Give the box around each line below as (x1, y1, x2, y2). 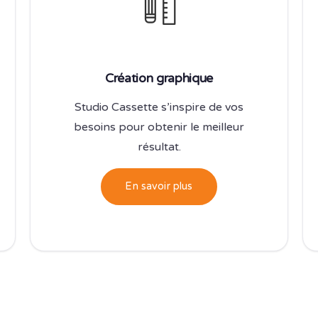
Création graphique (105, 70, 213, 86)
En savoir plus (125, 180, 193, 192)
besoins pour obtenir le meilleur (74, 119, 244, 134)
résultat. (137, 139, 181, 154)
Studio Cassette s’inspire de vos (75, 99, 243, 114)
